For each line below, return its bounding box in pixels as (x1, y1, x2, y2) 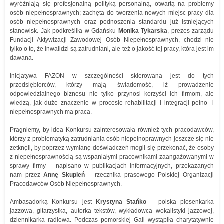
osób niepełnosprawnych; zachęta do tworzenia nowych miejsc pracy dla (10, 9, 214, 16)
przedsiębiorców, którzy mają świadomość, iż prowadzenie (10, 81, 214, 88)
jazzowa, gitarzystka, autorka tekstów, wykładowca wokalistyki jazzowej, (10, 207, 214, 214)
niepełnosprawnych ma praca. (10, 108, 92, 115)
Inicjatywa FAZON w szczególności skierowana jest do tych (10, 72, 214, 79)
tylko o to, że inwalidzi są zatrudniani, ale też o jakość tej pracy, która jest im (10, 45, 214, 52)
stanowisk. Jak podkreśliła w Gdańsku (10, 27, 118, 34)
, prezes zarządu (167, 27, 214, 34)
